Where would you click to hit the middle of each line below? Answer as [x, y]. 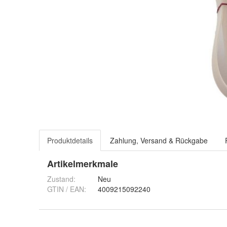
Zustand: [61, 179]
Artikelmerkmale [83, 164]
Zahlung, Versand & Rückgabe [159, 140]
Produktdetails [70, 140]
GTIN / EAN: [67, 189]
